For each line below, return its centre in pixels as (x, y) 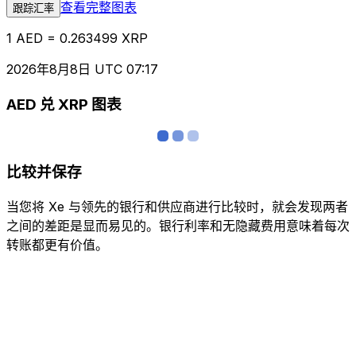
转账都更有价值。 (57, 244)
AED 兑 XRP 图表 (64, 105)
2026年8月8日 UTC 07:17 (82, 69)
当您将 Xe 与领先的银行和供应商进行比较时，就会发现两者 (177, 206)
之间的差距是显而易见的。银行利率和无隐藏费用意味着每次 (178, 225)
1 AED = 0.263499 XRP (77, 38)
